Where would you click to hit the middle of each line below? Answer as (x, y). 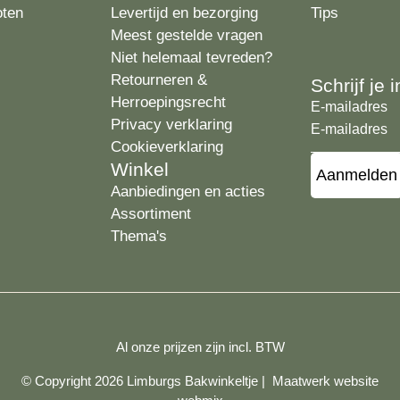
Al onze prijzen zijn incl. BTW (200, 347)
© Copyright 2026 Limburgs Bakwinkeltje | (147, 381)
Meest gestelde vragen (187, 36)
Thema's (139, 237)
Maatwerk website (325, 381)
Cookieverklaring (167, 147)
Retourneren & (159, 80)
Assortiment (151, 214)
